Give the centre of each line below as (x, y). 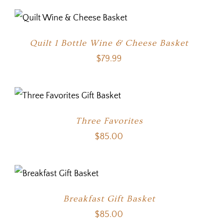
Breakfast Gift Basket (109, 199)
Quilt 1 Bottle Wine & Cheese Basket (109, 43)
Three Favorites (109, 121)
